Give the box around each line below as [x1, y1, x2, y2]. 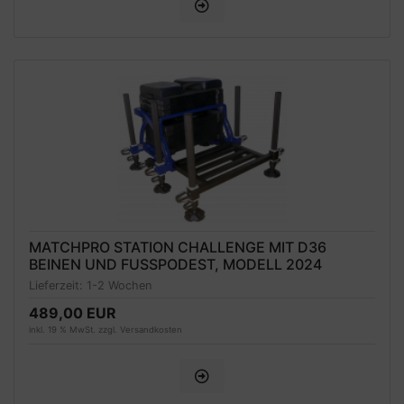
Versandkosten [120, 325, 182, 335]
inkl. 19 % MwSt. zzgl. [29, 325, 120, 335]
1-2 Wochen [87, 279, 151, 293]
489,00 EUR [29, 304, 116, 323]
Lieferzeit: [29, 279, 87, 293]
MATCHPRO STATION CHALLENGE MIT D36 [29, 237, 326, 256]
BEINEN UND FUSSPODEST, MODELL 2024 [29, 254, 322, 273]
